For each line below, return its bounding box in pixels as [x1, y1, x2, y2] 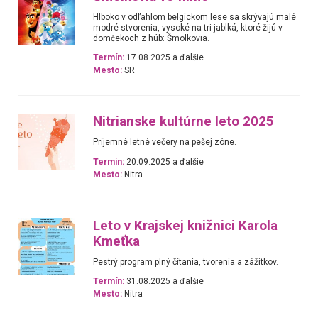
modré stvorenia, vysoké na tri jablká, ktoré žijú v [93, 22, 283, 33]
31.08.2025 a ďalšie [124, 276, 204, 287]
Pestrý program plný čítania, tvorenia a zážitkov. [93, 256, 279, 267]
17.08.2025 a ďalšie [124, 52, 204, 62]
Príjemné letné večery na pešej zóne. [93, 137, 237, 148]
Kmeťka [93, 233, 141, 249]
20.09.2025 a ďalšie [124, 156, 204, 167]
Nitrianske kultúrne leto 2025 [93, 114, 275, 130]
